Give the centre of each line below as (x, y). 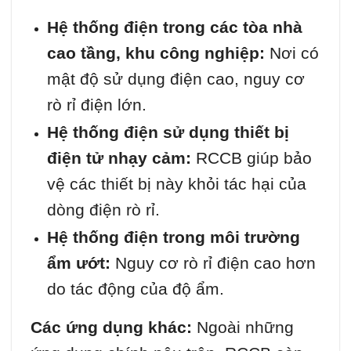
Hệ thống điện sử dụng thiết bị (168, 132)
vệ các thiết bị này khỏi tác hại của (176, 183)
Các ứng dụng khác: (114, 327)
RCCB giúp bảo (251, 157)
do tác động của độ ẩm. (135, 288)
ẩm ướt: (78, 262)
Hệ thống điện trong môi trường (173, 237)
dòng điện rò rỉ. (103, 209)
